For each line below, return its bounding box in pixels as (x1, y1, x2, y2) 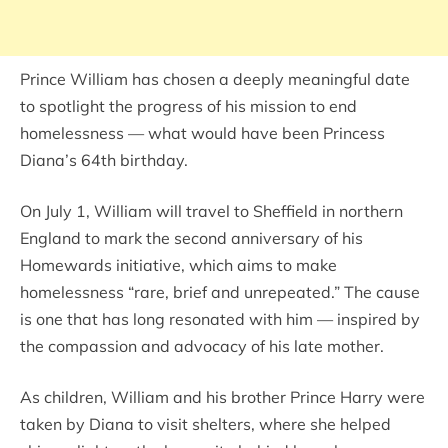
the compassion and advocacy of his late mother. (20, 336, 384, 357)
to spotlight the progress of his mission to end (20, 96, 357, 117)
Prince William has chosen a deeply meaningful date (20, 69, 410, 90)
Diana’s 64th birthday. (20, 150, 188, 171)
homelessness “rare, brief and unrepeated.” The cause (20, 282, 420, 303)
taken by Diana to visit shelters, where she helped (20, 414, 391, 435)
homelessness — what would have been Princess (20, 123, 385, 144)
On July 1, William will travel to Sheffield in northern (20, 201, 403, 222)
